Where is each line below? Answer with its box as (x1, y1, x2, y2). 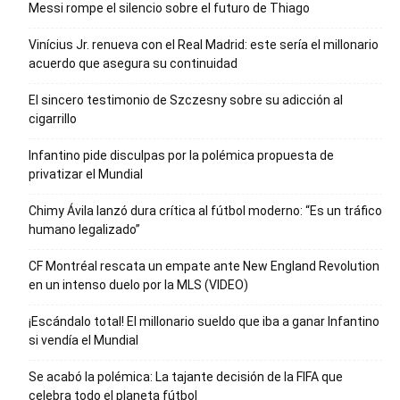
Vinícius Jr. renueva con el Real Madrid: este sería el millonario (29, 37, 379, 53)
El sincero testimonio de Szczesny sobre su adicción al (29, 93, 343, 108)
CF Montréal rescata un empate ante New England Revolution (29, 259, 379, 274)
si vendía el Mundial (29, 333, 138, 348)
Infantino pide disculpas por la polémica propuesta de (29, 148, 334, 163)
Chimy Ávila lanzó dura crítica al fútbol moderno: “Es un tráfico (29, 204, 382, 219)
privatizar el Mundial (29, 167, 143, 182)
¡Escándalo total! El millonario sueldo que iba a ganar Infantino (29, 314, 379, 329)
